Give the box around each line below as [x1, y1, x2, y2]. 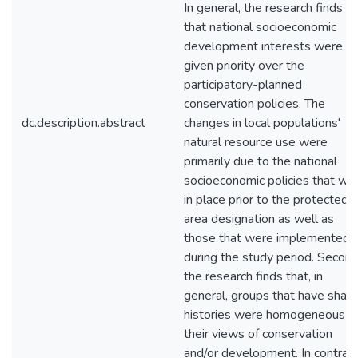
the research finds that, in [184, 268, 323, 285]
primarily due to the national [184, 153, 337, 170]
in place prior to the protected [184, 191, 348, 209]
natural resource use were [184, 133, 328, 151]
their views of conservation [184, 325, 332, 343]
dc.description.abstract [22, 114, 145, 132]
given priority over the [184, 57, 304, 74]
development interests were [184, 38, 343, 55]
